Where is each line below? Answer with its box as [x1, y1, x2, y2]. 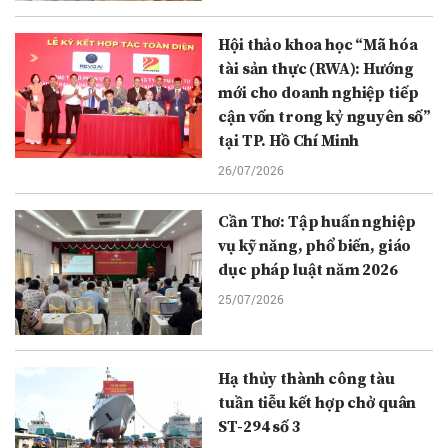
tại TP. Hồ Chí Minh [218, 131, 360, 152]
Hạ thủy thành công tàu [218, 369, 395, 390]
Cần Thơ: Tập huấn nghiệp [218, 212, 416, 233]
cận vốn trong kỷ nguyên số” [218, 107, 432, 128]
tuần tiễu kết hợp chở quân [218, 393, 417, 414]
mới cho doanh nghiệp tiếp [218, 83, 419, 104]
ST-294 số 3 [218, 417, 301, 438]
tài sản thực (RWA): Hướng [218, 59, 414, 80]
